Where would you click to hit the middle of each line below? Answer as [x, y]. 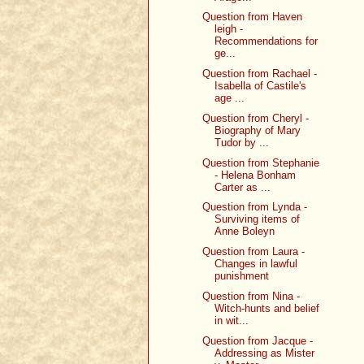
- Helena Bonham [256, 175]
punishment [242, 276]
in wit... [232, 320]
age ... [230, 98]
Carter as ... [243, 187]
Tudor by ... [242, 142]
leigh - [229, 29]
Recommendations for [266, 41]
